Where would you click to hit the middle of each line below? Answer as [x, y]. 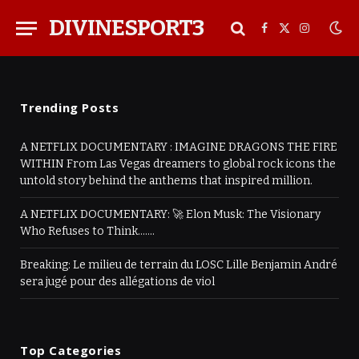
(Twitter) [307, 52]
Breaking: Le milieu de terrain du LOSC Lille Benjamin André [179, 265]
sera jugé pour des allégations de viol [117, 282]
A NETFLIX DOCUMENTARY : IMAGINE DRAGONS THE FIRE [179, 147]
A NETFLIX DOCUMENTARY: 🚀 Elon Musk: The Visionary [170, 214]
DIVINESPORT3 [126, 28]
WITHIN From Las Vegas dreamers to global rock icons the [178, 164]
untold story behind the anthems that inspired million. [166, 181]
